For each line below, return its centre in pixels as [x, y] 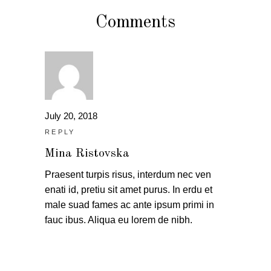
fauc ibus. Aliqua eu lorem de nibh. [119, 220]
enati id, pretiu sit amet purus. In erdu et [129, 189]
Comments [135, 22]
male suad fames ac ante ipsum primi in [129, 204]
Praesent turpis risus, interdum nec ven [128, 174]
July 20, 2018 [71, 116]
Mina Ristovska [87, 153]
